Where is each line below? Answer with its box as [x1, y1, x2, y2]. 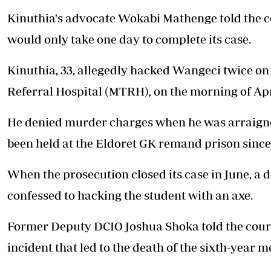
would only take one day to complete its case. [7, 32, 251, 47]
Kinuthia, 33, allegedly [7, 63, 130, 77]
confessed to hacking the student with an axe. [7, 188, 253, 203]
